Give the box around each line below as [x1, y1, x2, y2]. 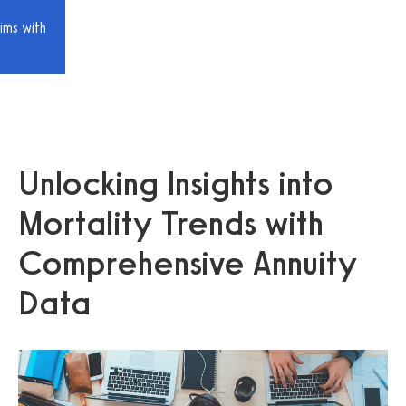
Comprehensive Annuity [18, 242, 357, 284]
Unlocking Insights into [18, 162, 333, 204]
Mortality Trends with [18, 202, 324, 244]
